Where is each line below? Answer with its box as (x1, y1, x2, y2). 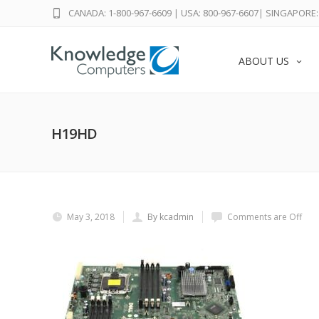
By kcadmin (147, 211, 194, 223)
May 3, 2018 (67, 211, 115, 223)
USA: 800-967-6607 (181, 6, 258, 19)
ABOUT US (239, 54, 289, 68)
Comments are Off (227, 211, 302, 223)
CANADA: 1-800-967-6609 (68, 6, 172, 19)
